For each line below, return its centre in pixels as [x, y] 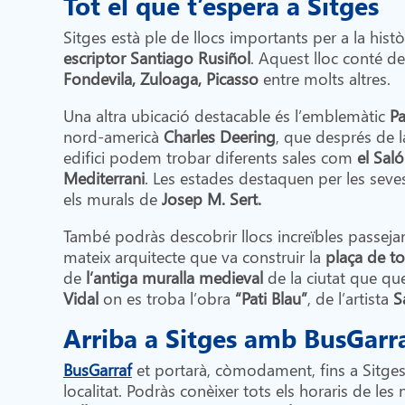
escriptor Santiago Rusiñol [156, 57]
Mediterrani [104, 177]
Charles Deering [219, 136]
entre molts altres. [324, 78]
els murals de [112, 198]
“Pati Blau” [271, 297]
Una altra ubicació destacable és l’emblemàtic [226, 115]
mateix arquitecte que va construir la [194, 256]
